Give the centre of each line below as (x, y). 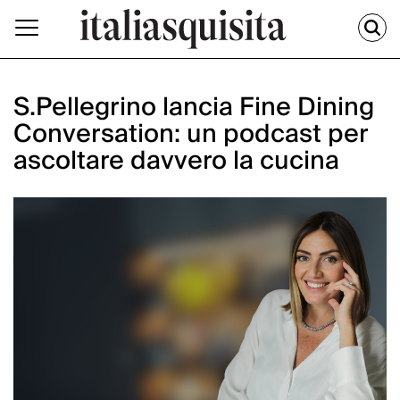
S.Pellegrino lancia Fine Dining (194, 108)
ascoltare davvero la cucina (176, 162)
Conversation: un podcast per (191, 135)
